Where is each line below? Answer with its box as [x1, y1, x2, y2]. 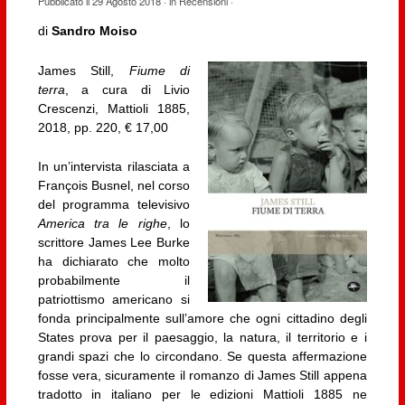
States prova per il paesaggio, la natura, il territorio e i [37, 330, 367, 345]
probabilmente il [37, 273, 191, 288]
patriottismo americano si [37, 292, 191, 307]
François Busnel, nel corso [37, 178, 191, 193]
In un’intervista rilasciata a [37, 159, 191, 174]
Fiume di [128, 62, 191, 78]
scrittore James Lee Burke [37, 235, 191, 250]
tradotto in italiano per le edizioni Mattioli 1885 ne [37, 387, 367, 402]
